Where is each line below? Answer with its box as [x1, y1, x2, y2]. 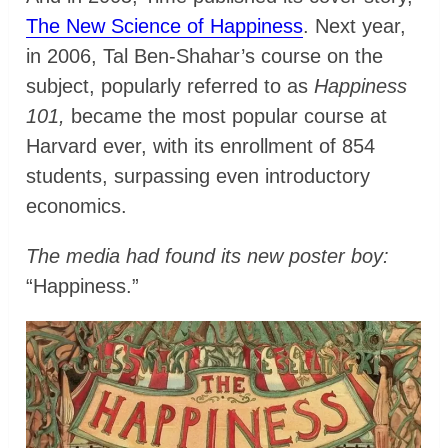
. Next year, [303, 15, 407, 38]
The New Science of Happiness [26, 15, 304, 38]
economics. [26, 195, 128, 218]
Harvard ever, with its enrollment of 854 [26, 135, 376, 158]
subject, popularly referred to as [26, 75, 315, 98]
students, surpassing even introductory [26, 165, 371, 188]
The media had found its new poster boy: [26, 245, 390, 268]
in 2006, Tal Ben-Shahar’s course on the [26, 45, 384, 68]
